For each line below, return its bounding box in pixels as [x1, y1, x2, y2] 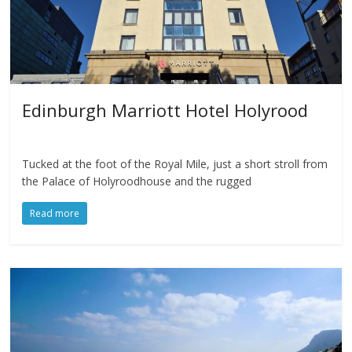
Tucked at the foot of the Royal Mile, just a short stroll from [22, 156, 328, 172]
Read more [30, 207, 80, 221]
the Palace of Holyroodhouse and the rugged [22, 174, 252, 189]
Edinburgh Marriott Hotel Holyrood [22, 98, 309, 123]
